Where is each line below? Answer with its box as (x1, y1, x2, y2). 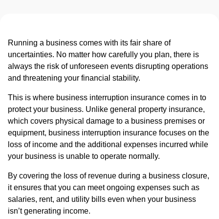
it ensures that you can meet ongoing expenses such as (8, 183, 199, 192)
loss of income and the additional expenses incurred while (8, 140, 208, 149)
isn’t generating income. (8, 207, 92, 216)
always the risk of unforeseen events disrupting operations (8, 62, 208, 71)
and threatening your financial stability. (8, 74, 140, 83)
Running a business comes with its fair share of (8, 39, 171, 47)
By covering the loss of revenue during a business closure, (8, 172, 209, 180)
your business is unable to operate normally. (8, 152, 160, 161)
